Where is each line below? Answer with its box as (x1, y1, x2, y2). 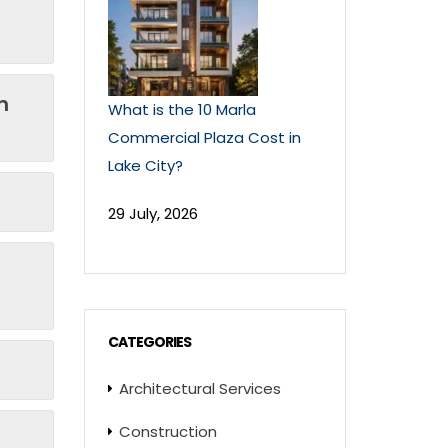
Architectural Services (118, 378, 281, 399)
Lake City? (107, 155, 183, 176)
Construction (118, 421, 217, 442)
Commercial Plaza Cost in (107, 127, 301, 148)
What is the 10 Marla (107, 99, 256, 120)
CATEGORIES (107, 332, 191, 352)
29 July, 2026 (107, 203, 198, 224)
